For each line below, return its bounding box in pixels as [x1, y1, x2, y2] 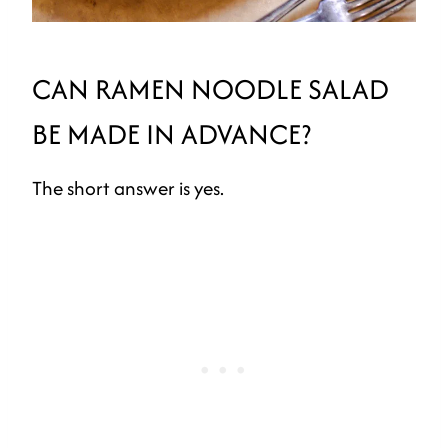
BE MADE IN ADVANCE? [32, 113, 311, 154]
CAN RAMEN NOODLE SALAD [32, 68, 389, 109]
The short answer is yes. [32, 173, 224, 202]
